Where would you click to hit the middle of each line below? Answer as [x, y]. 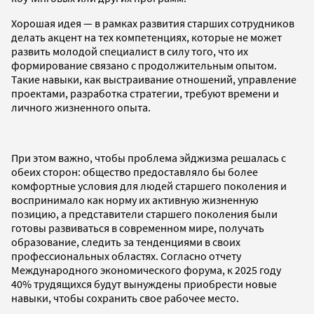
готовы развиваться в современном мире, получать [138, 227]
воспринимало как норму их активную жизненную [135, 199]
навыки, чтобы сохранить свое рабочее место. [125, 298]
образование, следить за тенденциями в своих [126, 241]
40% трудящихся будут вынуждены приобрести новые [144, 284]
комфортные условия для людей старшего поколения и [149, 185]
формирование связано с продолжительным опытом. [144, 65]
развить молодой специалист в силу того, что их [130, 51]
